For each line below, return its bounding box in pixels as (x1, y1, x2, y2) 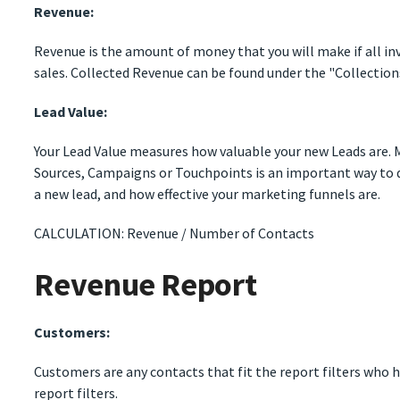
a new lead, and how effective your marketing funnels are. (34, 185, 384, 204)
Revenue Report (34, 264, 257, 305)
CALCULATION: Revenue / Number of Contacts (34, 224, 315, 243)
